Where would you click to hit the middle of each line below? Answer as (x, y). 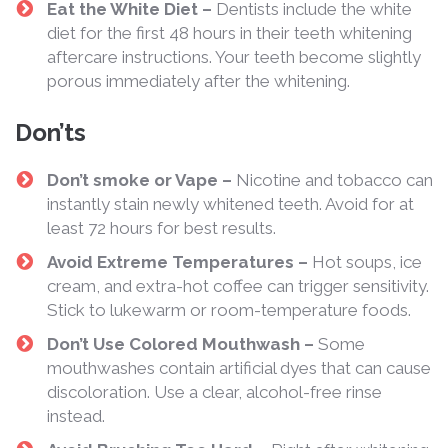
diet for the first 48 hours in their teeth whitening (229, 32)
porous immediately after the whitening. (198, 80)
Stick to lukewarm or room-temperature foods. (229, 309)
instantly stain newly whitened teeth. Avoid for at (230, 203)
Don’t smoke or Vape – (139, 179)
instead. (76, 415)
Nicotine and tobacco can (332, 179)
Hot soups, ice (367, 261)
